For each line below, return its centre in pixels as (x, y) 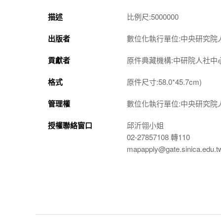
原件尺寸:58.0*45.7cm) (164, 82)
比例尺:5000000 (153, 17)
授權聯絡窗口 (70, 125)
